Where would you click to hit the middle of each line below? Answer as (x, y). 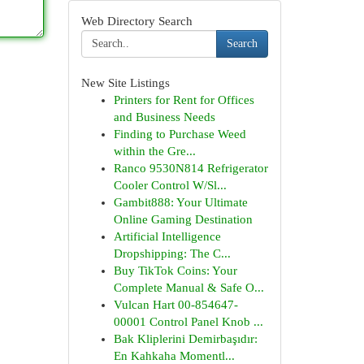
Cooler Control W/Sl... (170, 185)
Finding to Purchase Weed (180, 134)
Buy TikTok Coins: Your (175, 271)
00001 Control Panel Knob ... (188, 322)
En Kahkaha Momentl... (174, 356)
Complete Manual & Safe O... (188, 288)
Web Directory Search (136, 21)
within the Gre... (154, 151)
